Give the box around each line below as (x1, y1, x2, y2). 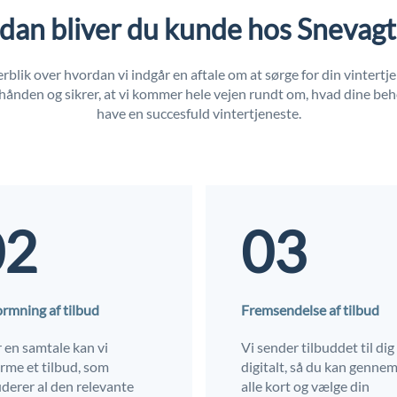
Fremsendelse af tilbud (240, 300, 379, 318)
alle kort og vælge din (240, 377, 370, 394)
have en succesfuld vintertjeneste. (96, 104, 301, 121)
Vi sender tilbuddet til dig (240, 338, 394, 355)
